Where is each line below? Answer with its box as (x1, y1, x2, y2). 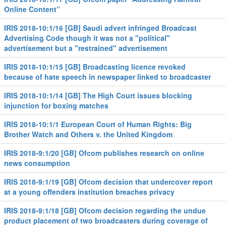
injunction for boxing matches (4, 100, 108, 110)
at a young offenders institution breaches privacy (4, 187, 175, 197)
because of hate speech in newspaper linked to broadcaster (4, 72, 211, 82)
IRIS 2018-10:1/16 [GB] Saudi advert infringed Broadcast (4, 23, 197, 33)
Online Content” (4, 4, 60, 14)
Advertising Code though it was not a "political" (4, 33, 170, 43)
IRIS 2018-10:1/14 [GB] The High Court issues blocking (4, 90, 192, 100)
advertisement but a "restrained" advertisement (4, 43, 167, 53)
